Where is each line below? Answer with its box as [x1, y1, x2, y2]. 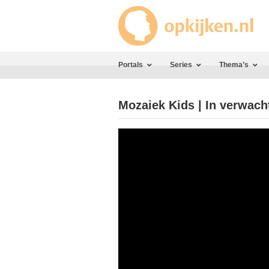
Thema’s [219, 61, 249, 69]
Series [170, 61, 192, 69]
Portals [118, 61, 143, 69]
